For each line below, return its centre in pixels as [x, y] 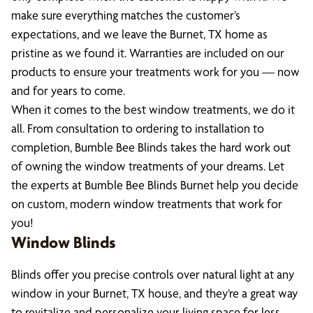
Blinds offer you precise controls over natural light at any [153, 274]
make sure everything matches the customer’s [126, 15]
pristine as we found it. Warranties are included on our [148, 53]
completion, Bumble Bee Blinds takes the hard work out [151, 147]
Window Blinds [64, 242]
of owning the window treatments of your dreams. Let [148, 166]
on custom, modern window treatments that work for [147, 204]
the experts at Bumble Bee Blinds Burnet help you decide [155, 185]
